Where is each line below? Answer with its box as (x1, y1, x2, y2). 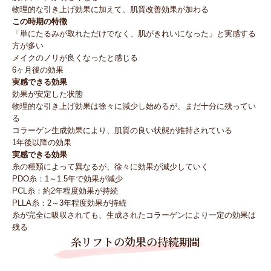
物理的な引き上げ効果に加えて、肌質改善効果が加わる (12, 5, 209, 15)
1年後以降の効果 (12, 138, 71, 148)
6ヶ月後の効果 (12, 65, 64, 75)
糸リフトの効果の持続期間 (70, 233, 201, 250)
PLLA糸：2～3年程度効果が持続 (12, 198, 126, 208)
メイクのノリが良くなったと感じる (12, 53, 138, 63)
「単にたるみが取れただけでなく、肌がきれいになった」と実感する (12, 29, 256, 39)
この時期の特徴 (12, 17, 67, 27)
